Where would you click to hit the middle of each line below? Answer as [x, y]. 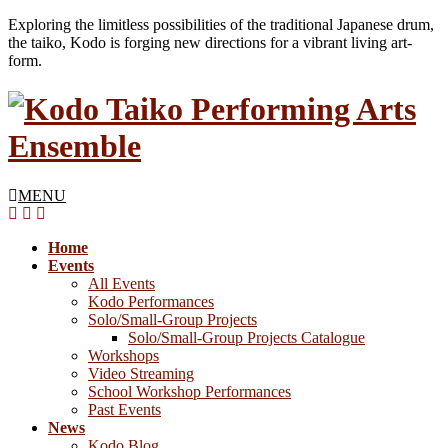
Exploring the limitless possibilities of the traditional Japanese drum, [221, 24]
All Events [121, 283]
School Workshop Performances [189, 391]
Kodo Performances [151, 301]
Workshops [123, 355]
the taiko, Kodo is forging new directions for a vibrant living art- [210, 42]
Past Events [124, 409]
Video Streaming [141, 373]
